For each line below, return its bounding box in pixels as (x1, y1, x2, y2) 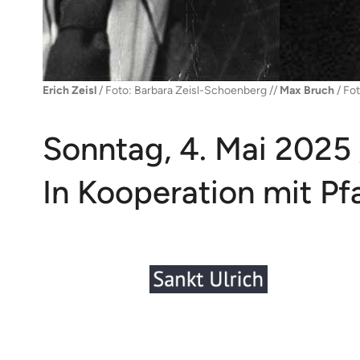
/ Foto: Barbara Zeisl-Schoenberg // (98, 84, 280, 98)
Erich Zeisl (42, 84, 99, 98)
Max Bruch (279, 84, 334, 98)
